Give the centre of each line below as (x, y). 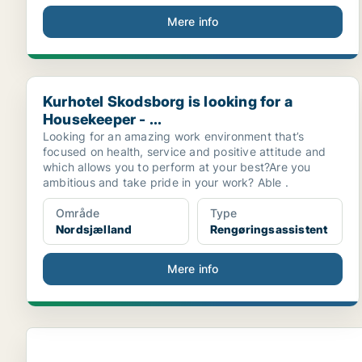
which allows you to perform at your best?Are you (177, 167)
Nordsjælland (94, 229)
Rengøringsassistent (269, 229)
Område (78, 213)
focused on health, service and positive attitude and (185, 152)
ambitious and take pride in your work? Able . (166, 182)
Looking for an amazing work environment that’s (174, 136)
